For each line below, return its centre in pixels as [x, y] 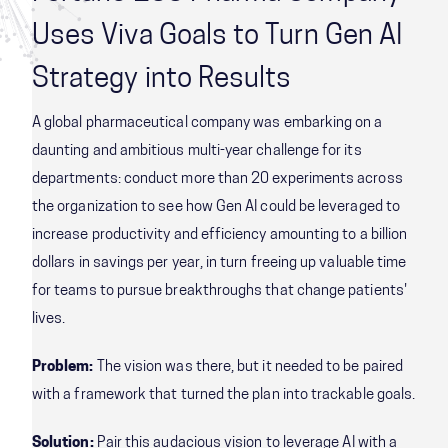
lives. [50, 319]
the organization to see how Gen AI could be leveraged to [216, 207]
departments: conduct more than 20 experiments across [217, 179]
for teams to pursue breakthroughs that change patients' [219, 291]
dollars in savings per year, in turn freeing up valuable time [219, 263]
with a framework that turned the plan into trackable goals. [224, 395]
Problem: [63, 367]
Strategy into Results [162, 79]
